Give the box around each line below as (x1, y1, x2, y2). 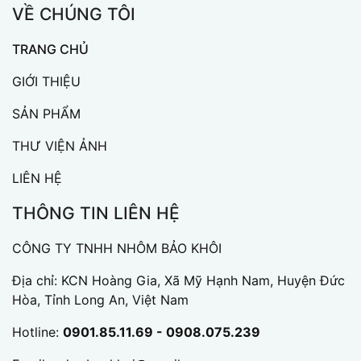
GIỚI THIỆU (12, 73, 81, 89)
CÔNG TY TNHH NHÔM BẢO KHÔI (12, 240, 222, 256)
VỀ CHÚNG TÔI (12, 4, 135, 24)
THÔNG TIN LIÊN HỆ (12, 203, 180, 223)
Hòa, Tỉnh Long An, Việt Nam (12, 292, 189, 308)
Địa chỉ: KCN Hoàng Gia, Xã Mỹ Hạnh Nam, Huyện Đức (12, 272, 345, 288)
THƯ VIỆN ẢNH (12, 138, 107, 154)
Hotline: (12, 324, 63, 340)
